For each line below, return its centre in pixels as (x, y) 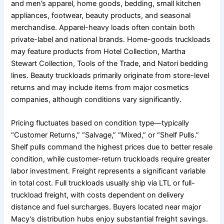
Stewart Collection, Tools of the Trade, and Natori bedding (110, 63)
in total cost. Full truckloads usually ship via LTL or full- (103, 183)
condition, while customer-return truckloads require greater (111, 159)
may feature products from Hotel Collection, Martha (98, 51)
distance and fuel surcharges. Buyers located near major (106, 207)
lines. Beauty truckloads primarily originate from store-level (110, 75)
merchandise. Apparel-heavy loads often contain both (103, 27)
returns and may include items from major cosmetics (100, 87)
